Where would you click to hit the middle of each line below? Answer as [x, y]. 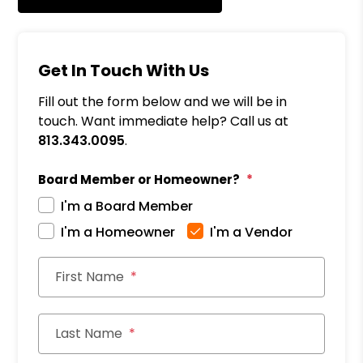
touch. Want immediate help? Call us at [164, 122]
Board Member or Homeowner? [139, 180]
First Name [90, 277]
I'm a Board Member [127, 207]
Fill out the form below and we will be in [163, 102]
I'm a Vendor [252, 233]
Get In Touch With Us [124, 71]
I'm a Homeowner [118, 233]
